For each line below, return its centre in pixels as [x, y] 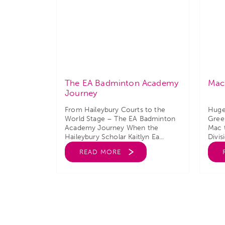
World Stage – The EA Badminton [120, 119]
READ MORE [100, 152]
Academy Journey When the [112, 128]
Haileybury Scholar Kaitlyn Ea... [115, 137]
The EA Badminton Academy [122, 83]
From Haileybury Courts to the [115, 110]
